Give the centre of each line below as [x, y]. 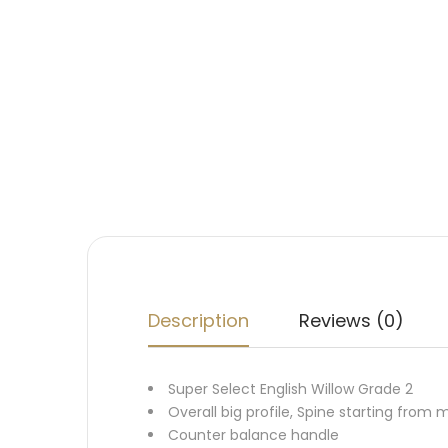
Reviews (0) [351, 320]
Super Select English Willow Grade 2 [290, 389]
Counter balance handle [253, 435]
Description [198, 320]
